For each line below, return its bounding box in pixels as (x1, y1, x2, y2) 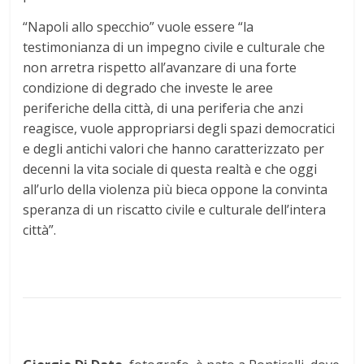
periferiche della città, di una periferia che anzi (23, 99, 304, 118)
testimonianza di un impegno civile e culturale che (23, 38, 326, 57)
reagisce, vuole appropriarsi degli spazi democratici (23, 119, 336, 138)
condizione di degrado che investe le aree (23, 79, 274, 97)
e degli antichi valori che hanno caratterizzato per (23, 140, 325, 158)
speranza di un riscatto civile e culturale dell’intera (23, 201, 327, 219)
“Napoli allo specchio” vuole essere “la (23, 18, 254, 37)
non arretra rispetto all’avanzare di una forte (23, 58, 297, 77)
